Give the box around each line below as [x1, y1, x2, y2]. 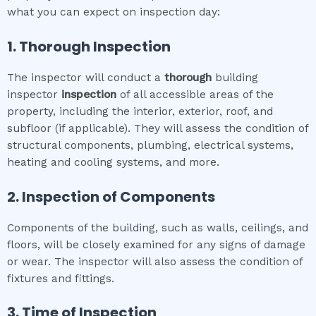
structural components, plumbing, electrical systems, [7, 138, 293, 152]
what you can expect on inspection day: [7, 5, 220, 18]
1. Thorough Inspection [7, 36, 171, 56]
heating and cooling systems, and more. [7, 155, 219, 169]
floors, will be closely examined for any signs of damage [7, 238, 305, 251]
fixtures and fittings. [7, 272, 114, 285]
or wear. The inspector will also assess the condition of [7, 255, 303, 268]
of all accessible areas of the [116, 87, 274, 101]
